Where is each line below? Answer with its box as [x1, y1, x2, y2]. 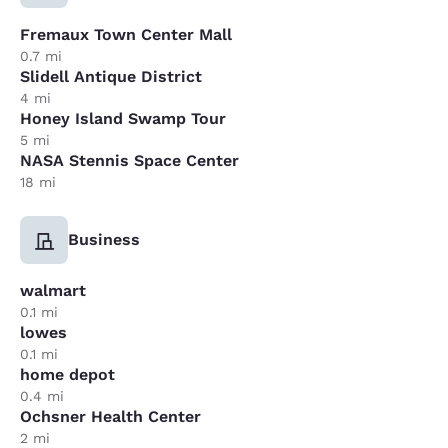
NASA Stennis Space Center [20, 150, 239, 170]
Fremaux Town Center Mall [20, 24, 232, 44]
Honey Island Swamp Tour [20, 108, 226, 128]
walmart [20, 280, 86, 300]
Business [68, 229, 140, 249]
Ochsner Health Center [20, 406, 201, 426]
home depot [20, 364, 115, 384]
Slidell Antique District [20, 66, 202, 86]
